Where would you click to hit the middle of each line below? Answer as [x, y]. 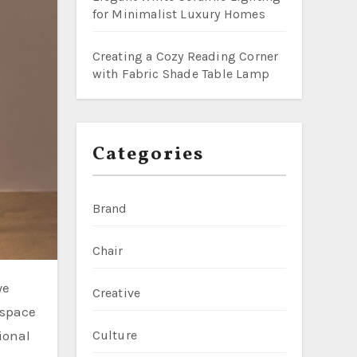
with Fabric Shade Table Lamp [181, 74]
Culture [114, 335]
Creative [116, 293]
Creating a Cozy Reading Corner [185, 56]
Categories [148, 155]
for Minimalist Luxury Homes [178, 14]
